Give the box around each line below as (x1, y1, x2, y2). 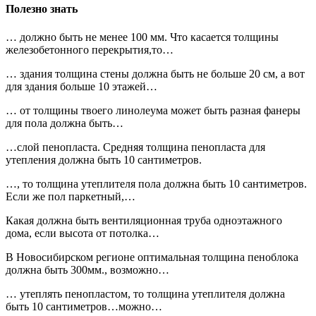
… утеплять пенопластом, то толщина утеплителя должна (6, 287, 285, 300)
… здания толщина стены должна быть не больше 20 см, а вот (6, 67, 305, 80)
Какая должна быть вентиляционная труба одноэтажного (6, 214, 282, 226)
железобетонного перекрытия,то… (6, 43, 174, 56)
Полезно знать (6, 3, 78, 16)
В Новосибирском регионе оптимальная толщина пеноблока (6, 250, 298, 263)
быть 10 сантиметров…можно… (6, 300, 162, 312)
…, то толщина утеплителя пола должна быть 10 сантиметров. (6, 177, 307, 190)
